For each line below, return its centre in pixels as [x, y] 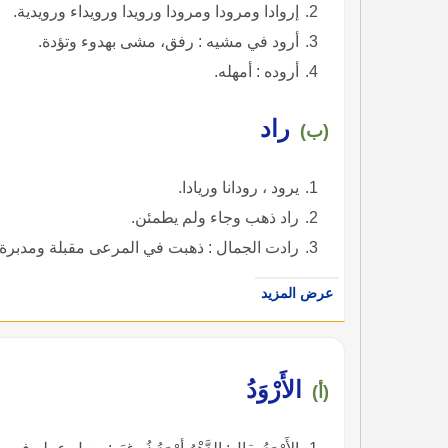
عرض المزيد [297, 292]
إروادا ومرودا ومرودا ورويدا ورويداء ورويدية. [156, 11]
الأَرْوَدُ [274, 389]
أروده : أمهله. [256, 71]
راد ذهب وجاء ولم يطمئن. [215, 217]
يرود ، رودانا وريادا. [238, 187]
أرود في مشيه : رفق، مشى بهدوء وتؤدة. [168, 41]
